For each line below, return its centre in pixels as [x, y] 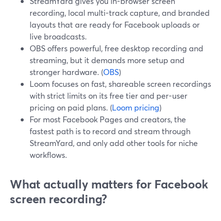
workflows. [48, 155]
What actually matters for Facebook [109, 184]
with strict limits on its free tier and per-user [109, 95]
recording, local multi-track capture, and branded [120, 13]
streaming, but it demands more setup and [107, 60]
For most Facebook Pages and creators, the [108, 119]
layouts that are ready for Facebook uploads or [115, 24]
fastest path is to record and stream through [110, 131]
